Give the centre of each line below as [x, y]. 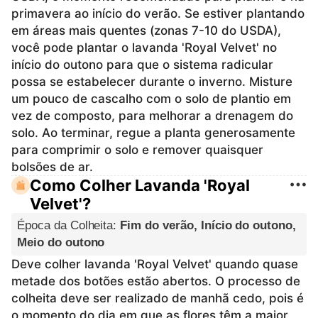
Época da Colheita [65, 225]
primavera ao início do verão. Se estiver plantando [158, 13]
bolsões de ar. [52, 166]
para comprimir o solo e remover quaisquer [137, 149]
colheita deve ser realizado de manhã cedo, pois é [158, 298]
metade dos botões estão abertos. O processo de [156, 281]
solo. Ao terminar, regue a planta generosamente [153, 132]
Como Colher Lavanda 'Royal [140, 185]
